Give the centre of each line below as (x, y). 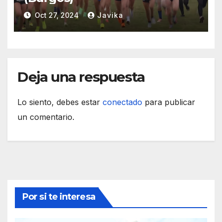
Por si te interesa (59, 197)
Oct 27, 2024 (56, 15)
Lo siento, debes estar (60, 102)
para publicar (169, 102)
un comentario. (46, 117)
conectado (122, 102)
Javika (110, 15)
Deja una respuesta (81, 77)
